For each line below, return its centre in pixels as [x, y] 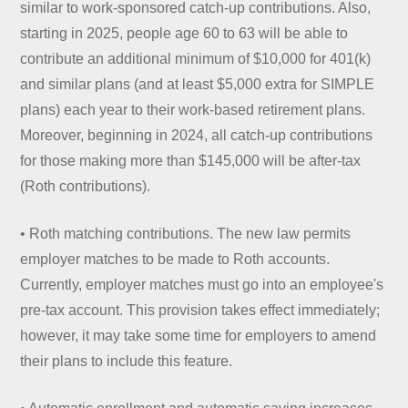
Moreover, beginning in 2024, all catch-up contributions [197, 135]
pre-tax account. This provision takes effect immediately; [200, 310]
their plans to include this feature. [127, 361]
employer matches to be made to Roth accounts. [175, 259]
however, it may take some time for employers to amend [199, 335]
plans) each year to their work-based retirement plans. [193, 109]
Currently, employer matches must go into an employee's [202, 284]
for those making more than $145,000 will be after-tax [191, 160]
